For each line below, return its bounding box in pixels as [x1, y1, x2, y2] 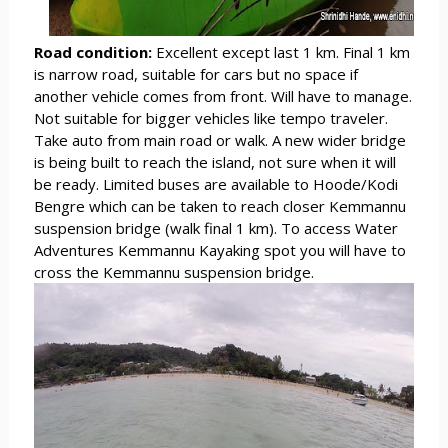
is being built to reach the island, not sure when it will [33, 152, 396, 173]
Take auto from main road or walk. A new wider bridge [33, 130, 406, 151]
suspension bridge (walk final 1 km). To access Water [33, 218, 398, 239]
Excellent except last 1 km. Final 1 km [155, 42, 410, 63]
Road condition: [33, 42, 156, 63]
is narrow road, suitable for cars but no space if [33, 64, 358, 85]
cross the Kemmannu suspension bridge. [33, 262, 314, 283]
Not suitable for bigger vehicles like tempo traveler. [33, 108, 388, 129]
